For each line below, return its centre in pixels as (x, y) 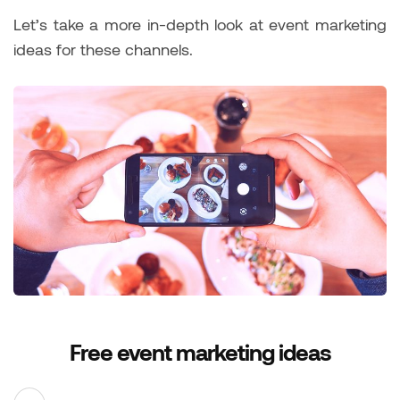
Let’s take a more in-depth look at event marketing (200, 24)
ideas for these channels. (103, 49)
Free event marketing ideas (200, 351)
